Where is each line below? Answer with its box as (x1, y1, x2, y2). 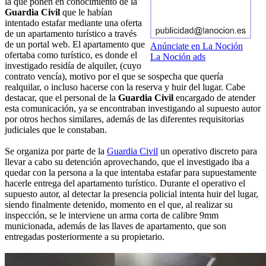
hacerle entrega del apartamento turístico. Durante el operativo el (5, 178, 245, 189)
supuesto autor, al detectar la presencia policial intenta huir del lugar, (5, 189, 258, 199)
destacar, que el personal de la (5, 93, 118, 103)
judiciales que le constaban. (5, 125, 107, 135)
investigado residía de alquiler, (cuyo (5, 61, 141, 71)
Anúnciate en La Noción (150, 41, 243, 52)
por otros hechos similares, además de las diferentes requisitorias (5, 114, 244, 125)
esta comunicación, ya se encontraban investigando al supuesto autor (5, 103, 261, 114)
